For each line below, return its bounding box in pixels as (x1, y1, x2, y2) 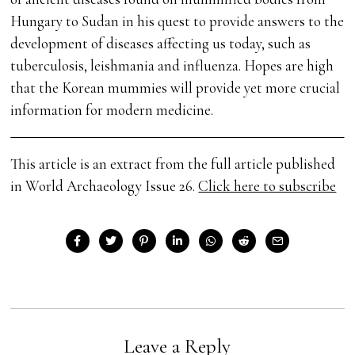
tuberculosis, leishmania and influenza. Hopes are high (10, 56, 334, 75)
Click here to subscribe (198, 177, 337, 196)
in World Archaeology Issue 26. (10, 177, 199, 196)
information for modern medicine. (10, 101, 214, 120)
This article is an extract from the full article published (10, 155, 336, 174)
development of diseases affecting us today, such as (10, 34, 311, 53)
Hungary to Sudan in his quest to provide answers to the (10, 12, 345, 31)
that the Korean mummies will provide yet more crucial (10, 78, 341, 97)
